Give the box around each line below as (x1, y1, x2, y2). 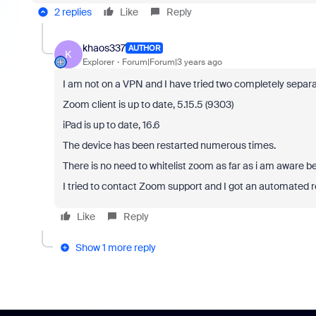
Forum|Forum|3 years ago (121, 56, 222, 68)
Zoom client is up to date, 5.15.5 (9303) (62, 98, 233, 111)
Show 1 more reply (75, 241, 156, 254)
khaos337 (82, 41, 126, 54)
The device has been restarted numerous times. (62, 139, 276, 152)
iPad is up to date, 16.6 (62, 119, 160, 131)
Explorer (82, 56, 114, 68)
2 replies (54, 6, 92, 18)
